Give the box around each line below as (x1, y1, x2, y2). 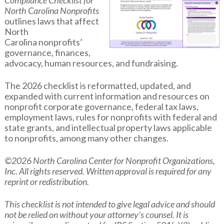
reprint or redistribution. (4, 176, 89, 187)
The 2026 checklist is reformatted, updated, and (4, 80, 191, 91)
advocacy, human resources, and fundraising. (4, 57, 178, 69)
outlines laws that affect (4, 15, 99, 27)
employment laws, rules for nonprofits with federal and (4, 111, 217, 123)
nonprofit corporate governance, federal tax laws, (4, 101, 198, 112)
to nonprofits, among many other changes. (4, 132, 168, 144)
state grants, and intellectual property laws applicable (4, 122, 212, 133)
